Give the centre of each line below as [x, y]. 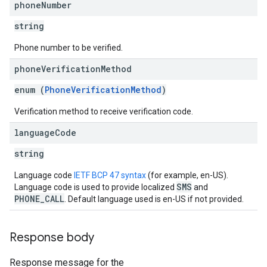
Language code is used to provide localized [95, 187]
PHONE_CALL [39, 199]
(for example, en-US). [187, 175]
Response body [52, 237]
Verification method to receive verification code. [104, 111]
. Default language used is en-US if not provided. [154, 199]
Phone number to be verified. [69, 48]
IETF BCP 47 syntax [110, 175]
